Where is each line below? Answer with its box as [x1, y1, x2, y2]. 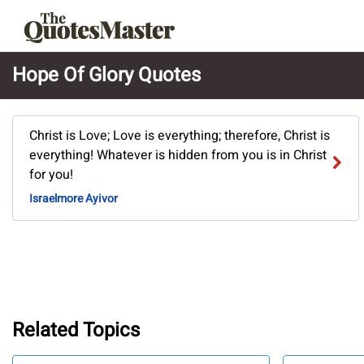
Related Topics [12, 315, 140, 344]
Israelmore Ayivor [29, 190, 118, 208]
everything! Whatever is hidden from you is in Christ [29, 145, 327, 166]
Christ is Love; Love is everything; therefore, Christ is [29, 126, 330, 146]
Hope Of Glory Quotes [12, 61, 201, 89]
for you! [29, 165, 73, 185]
